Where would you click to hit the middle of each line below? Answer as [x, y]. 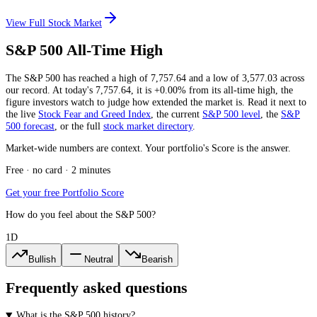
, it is [143, 90]
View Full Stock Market [54, 22]
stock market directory [148, 126]
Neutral [99, 259]
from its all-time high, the [240, 90]
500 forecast [30, 126]
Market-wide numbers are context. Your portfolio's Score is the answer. [148, 148]
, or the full [77, 126]
